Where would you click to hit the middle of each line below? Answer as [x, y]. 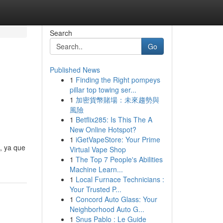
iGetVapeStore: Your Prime [118, 139]
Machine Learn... [96, 169]
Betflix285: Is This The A [114, 119]
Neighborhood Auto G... [107, 209]
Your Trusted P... [95, 189]
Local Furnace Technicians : [120, 179]
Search [61, 33]
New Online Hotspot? [103, 129]
